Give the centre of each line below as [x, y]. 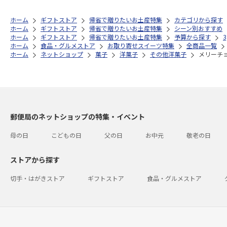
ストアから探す [35, 160]
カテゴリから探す [199, 20]
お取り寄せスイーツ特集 [141, 45]
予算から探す [193, 37]
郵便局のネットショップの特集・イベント [78, 117]
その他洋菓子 [168, 54]
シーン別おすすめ [198, 28]
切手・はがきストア [37, 178]
